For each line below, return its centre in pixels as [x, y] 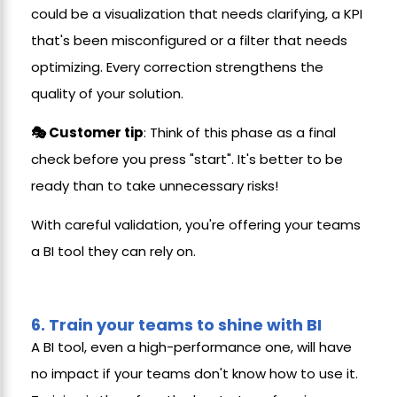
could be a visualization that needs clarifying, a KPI [197, 14]
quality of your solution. [107, 93]
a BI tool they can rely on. [113, 251]
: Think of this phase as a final [240, 132]
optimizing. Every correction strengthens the [177, 67]
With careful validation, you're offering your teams [196, 225]
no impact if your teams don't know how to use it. [195, 374]
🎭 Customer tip [87, 132]
